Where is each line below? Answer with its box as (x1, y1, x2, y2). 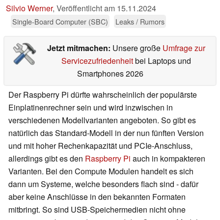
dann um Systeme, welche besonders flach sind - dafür (8, 178, 198, 190)
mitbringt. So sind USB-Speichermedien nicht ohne (8, 204, 186, 216)
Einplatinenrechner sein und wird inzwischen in (8, 102, 173, 113)
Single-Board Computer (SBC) (12, 16, 108, 27)
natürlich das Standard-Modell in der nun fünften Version (8, 127, 204, 139)
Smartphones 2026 (77, 68, 143, 80)
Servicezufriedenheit (61, 55, 133, 67)
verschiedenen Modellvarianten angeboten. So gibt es (8, 114, 196, 126)
